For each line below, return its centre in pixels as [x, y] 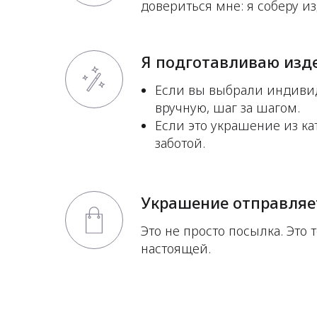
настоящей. [176, 248]
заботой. [180, 143]
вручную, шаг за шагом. [227, 107]
